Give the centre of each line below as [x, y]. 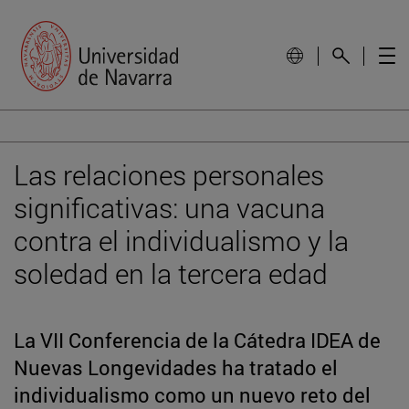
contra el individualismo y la [181, 240]
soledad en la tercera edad [171, 273]
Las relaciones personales [169, 174]
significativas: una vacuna [169, 207]
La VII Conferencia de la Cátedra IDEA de [197, 340]
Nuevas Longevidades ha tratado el [176, 367]
